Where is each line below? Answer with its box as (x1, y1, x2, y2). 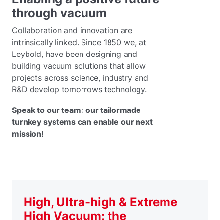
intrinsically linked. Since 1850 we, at (12, 37, 146, 47)
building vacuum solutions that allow (12, 60, 146, 71)
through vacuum (12, 5, 107, 20)
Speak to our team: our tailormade (12, 105, 141, 115)
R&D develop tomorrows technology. (12, 84, 147, 94)
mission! (12, 128, 44, 138)
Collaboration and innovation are (12, 25, 133, 35)
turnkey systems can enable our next (12, 116, 153, 127)
